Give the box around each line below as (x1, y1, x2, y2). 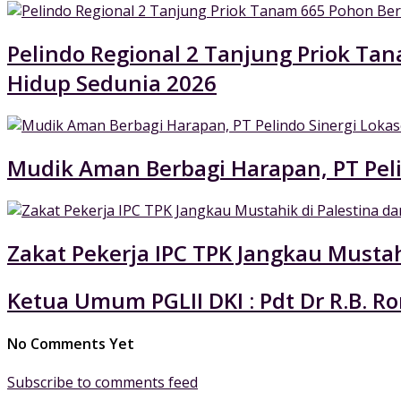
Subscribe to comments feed (7, 372, 198, 393)
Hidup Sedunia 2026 (7, 68, 217, 98)
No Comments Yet (7, 333, 134, 354)
